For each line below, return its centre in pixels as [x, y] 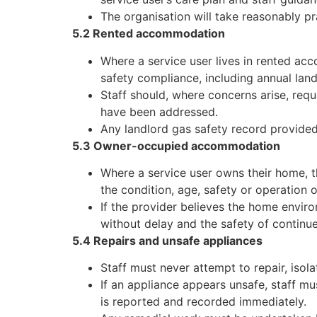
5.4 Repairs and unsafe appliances [167, 241]
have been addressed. [159, 111]
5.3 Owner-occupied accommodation [176, 145]
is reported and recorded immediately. [203, 302]
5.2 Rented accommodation [149, 34]
